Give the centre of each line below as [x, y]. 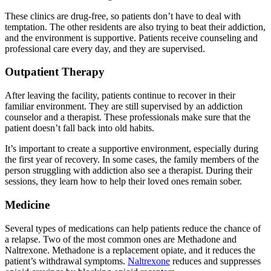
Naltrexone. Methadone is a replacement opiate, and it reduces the [130, 250]
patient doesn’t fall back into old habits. [80, 128]
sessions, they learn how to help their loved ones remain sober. [123, 181]
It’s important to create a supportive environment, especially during [132, 149]
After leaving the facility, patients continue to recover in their [120, 96]
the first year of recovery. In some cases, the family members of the [132, 160]
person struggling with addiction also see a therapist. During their [129, 171]
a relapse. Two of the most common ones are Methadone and [121, 239]
